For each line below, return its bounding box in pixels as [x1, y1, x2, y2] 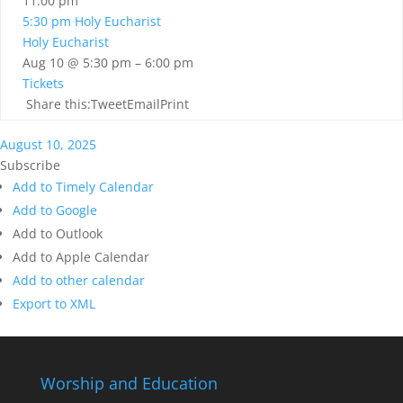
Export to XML [13, 295, 95, 312]
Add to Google [13, 201, 97, 219]
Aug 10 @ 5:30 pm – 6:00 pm [22, 54, 193, 71]
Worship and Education [40, 372, 218, 394]
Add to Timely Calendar [13, 178, 154, 195]
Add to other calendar [13, 272, 145, 289]
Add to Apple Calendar [13, 248, 149, 265]
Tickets [22, 75, 64, 92]
